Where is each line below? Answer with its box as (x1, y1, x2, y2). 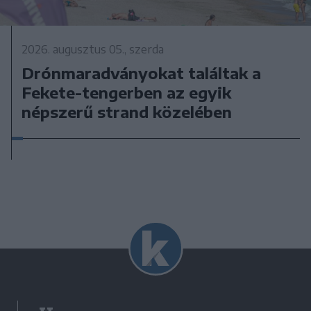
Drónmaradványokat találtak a (22, 62, 262, 83)
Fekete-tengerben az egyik (22, 82, 232, 102)
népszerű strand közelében (22, 101, 233, 121)
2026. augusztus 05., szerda (22, 42, 165, 56)
